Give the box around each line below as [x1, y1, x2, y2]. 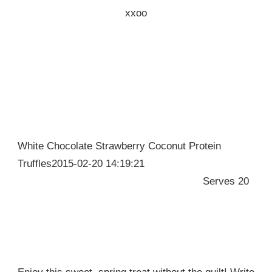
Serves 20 [200, 175, 249, 188]
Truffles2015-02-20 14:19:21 [18, 158, 144, 170]
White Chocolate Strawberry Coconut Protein [18, 140, 221, 152]
